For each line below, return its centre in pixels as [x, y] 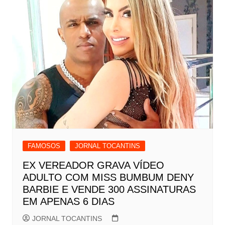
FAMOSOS [44, 146]
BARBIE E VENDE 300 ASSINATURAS [109, 189]
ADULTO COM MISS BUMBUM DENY [108, 177]
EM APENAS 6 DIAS [68, 201]
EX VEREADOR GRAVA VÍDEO [93, 165]
